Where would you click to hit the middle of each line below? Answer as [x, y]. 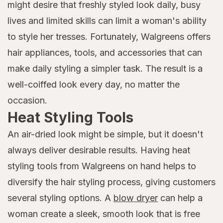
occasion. [27, 101]
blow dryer [136, 198]
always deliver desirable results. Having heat [99, 150]
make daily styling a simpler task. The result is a [105, 69]
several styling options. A [60, 198]
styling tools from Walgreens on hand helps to [102, 166]
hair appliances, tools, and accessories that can [105, 53]
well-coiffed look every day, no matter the [94, 85]
